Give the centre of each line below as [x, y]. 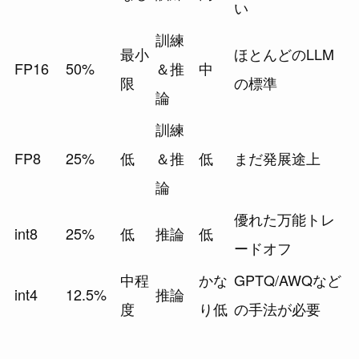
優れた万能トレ [284, 219]
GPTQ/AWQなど [288, 280]
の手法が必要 [277, 309]
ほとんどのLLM [284, 54]
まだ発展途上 [277, 158]
